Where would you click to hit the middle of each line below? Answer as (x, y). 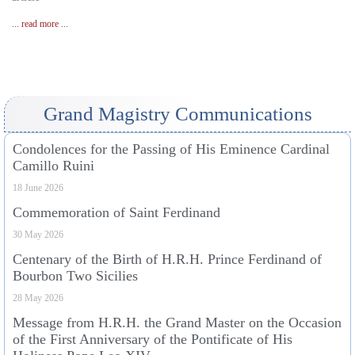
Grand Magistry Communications (178, 114)
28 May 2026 (38, 298)
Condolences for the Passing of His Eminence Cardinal (171, 149)
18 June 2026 (38, 188)
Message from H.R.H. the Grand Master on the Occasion (177, 323)
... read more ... (40, 24)
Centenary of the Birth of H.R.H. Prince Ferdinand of (167, 260)
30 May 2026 (38, 235)
